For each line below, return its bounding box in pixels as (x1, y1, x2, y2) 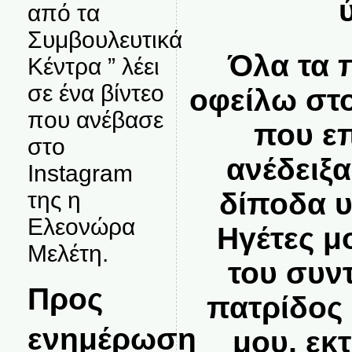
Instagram (27, 160, 133, 186)
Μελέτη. (27, 240, 108, 266)
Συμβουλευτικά (27, 27, 182, 53)
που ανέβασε (27, 107, 163, 133)
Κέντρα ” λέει (27, 53, 159, 79)
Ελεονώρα (27, 214, 135, 240)
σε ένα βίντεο (27, 80, 164, 106)
